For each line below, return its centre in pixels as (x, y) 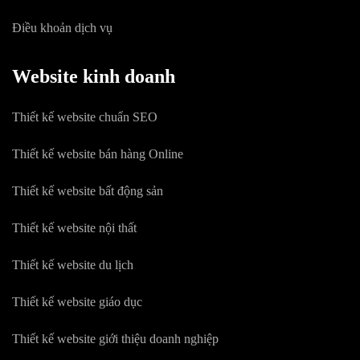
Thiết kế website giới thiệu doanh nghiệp (115, 339)
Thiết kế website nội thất (74, 228)
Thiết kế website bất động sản (88, 191)
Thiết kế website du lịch (73, 265)
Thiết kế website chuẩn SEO (85, 117)
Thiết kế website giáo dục (77, 302)
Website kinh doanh (94, 76)
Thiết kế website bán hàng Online (98, 154)
